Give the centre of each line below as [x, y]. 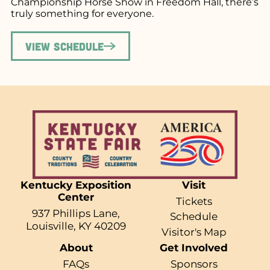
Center [76, 197]
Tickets [194, 201]
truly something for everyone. [82, 13]
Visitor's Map [194, 232]
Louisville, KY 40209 [76, 226]
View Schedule [64, 46]
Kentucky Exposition [76, 185]
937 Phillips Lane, [76, 213]
